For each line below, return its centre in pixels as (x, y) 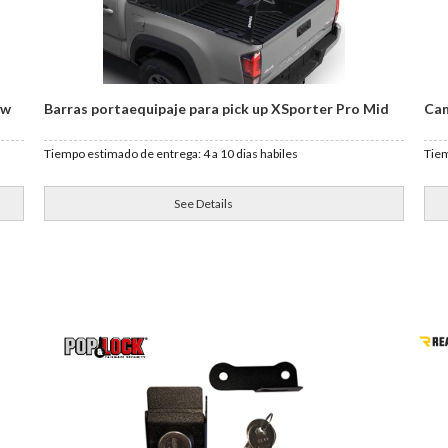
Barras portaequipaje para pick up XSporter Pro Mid (217, 108)
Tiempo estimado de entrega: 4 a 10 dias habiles (171, 153)
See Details (204, 203)
